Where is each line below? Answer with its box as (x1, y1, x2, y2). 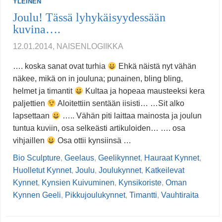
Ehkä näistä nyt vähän (116, 62, 197, 71)
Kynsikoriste (118, 178, 162, 187)
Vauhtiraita (161, 191, 199, 200)
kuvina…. (13, 23, 60, 36)
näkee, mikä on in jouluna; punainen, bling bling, (13, 74, 183, 83)
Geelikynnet (98, 154, 140, 163)
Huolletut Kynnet (13, 166, 71, 175)
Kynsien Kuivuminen (42, 178, 114, 187)
